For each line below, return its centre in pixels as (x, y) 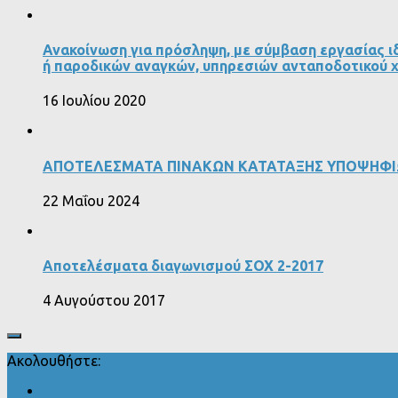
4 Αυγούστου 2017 (104, 301)
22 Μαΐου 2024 (91, 200)
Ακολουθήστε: (54, 361)
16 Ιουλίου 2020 (94, 101)
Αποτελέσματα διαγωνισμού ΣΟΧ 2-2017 (183, 266)
